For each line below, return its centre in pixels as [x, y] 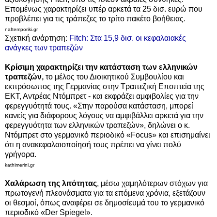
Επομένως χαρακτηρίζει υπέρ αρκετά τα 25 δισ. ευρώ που [104, 9]
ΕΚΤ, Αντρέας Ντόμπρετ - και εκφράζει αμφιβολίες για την [102, 96]
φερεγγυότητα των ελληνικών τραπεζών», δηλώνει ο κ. [97, 125]
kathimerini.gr [20, 165]
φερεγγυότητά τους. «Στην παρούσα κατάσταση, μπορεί [99, 106]
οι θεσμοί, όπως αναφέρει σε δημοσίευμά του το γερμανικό [105, 202]
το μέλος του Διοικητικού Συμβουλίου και [114, 77]
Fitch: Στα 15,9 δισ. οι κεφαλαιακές [128, 38]
